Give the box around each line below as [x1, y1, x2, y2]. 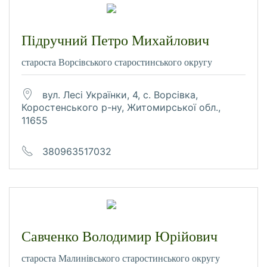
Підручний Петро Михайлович [21, 32, 209, 48]
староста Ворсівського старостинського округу [21, 57, 212, 67]
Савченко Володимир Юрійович [21, 229, 218, 245]
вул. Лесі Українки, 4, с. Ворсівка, [42, 88, 198, 101]
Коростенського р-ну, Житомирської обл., [21, 101, 221, 113]
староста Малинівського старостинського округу [21, 253, 220, 264]
